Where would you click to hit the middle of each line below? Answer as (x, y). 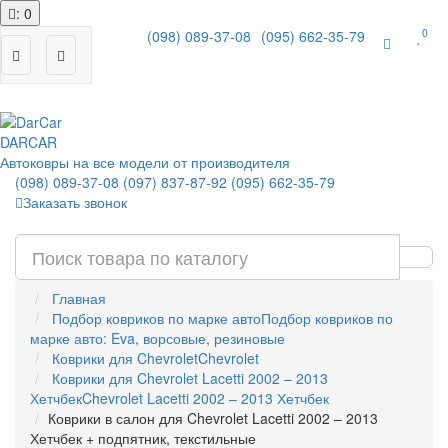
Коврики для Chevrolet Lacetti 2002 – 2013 (190, 378)
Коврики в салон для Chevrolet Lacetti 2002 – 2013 (213, 418)
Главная (79, 298)
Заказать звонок (75, 202)
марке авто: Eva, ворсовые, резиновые (157, 338)
